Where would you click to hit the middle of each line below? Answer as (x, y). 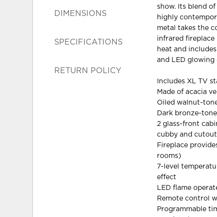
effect (167, 177)
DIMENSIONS (81, 13)
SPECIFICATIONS (89, 42)
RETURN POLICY (88, 70)
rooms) (169, 156)
